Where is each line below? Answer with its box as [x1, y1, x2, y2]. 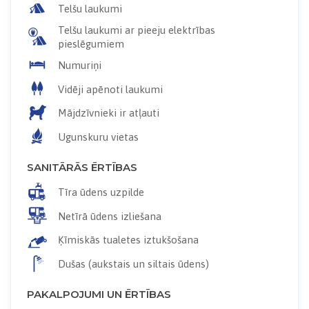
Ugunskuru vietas [57, 130, 139, 143]
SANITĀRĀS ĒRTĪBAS [26, 160, 137, 174]
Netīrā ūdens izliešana [57, 210, 161, 222]
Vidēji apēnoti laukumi [57, 83, 163, 95]
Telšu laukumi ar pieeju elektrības [57, 24, 215, 37]
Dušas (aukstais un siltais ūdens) [57, 257, 209, 270]
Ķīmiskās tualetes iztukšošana [57, 234, 199, 246]
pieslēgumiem [57, 38, 124, 50]
